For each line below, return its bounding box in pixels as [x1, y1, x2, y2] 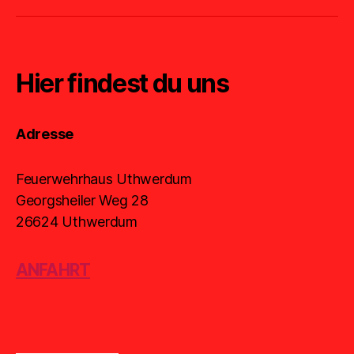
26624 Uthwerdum [16, 213, 137, 231]
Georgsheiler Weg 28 [16, 192, 149, 209]
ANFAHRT [16, 260, 90, 281]
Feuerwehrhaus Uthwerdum [16, 171, 192, 188]
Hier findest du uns [16, 68, 229, 100]
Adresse [16, 126, 74, 143]
